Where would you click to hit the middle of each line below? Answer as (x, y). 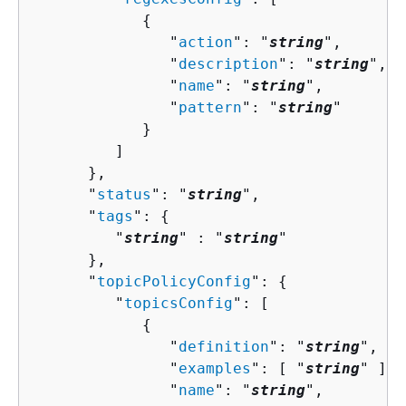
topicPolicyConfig (174, 281)
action (206, 42)
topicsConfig (179, 303)
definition (224, 346)
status (124, 194)
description (228, 63)
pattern (210, 107)
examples (215, 368)
